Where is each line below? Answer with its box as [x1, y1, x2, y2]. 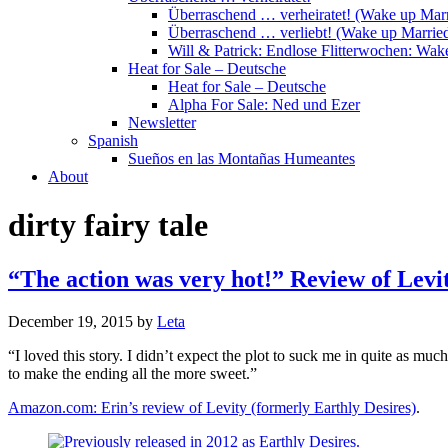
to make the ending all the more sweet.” [8, 364, 257, 382]
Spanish [88, 132, 138, 149]
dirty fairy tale [8, 207, 208, 244]
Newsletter [128, 114, 196, 131]
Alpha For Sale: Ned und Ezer [168, 96, 360, 113]
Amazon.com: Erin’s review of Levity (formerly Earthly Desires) [8, 398, 416, 416]
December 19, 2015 [8, 312, 133, 330]
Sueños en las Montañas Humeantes [128, 150, 355, 167]
